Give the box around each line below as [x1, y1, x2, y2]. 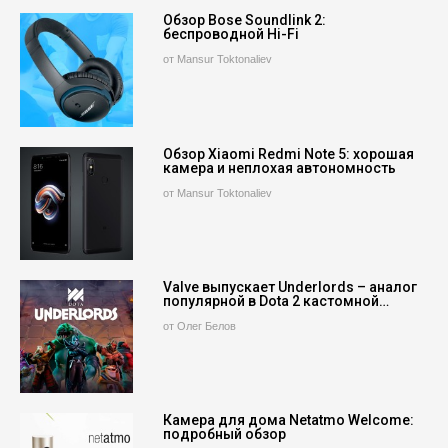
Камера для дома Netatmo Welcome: [163, 411, 415, 428]
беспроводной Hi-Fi [163, 26, 300, 43]
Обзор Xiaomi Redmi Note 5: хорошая [163, 145, 415, 162]
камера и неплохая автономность [163, 159, 397, 176]
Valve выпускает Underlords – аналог [163, 278, 418, 295]
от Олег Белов [163, 319, 237, 332]
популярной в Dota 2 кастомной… [163, 292, 390, 309]
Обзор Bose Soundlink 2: [163, 12, 327, 29]
